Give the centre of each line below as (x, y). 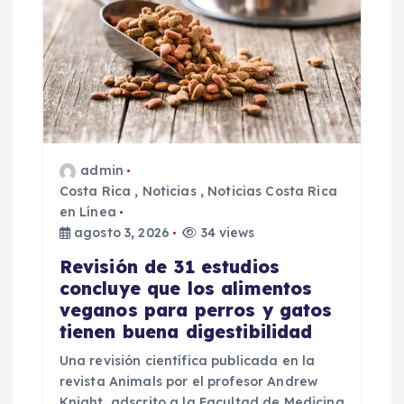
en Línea (87, 212)
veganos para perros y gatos (196, 311)
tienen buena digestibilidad (186, 332)
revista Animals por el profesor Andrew (188, 382)
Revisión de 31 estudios (169, 267)
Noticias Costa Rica (272, 192)
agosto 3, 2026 (120, 233)
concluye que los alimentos (186, 289)
